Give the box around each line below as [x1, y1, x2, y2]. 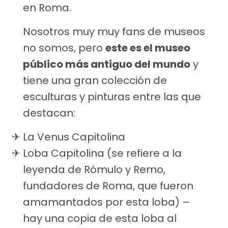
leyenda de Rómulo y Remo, [23, 162, 165, 177]
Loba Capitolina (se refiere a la [23, 146, 182, 161]
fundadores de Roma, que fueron [23, 179, 193, 193]
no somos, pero [23, 41, 105, 55]
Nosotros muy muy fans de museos [23, 24, 205, 39]
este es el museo [105, 41, 190, 55]
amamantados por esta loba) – [23, 195, 190, 210]
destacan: [23, 106, 75, 121]
